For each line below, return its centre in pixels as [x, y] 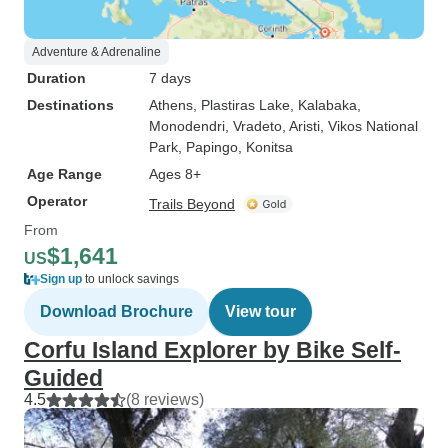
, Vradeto [253, 126]
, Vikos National [369, 126]
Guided [63, 378]
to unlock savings [130, 279]
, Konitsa [265, 147]
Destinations [70, 105]
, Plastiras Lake [241, 105]
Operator [57, 201]
